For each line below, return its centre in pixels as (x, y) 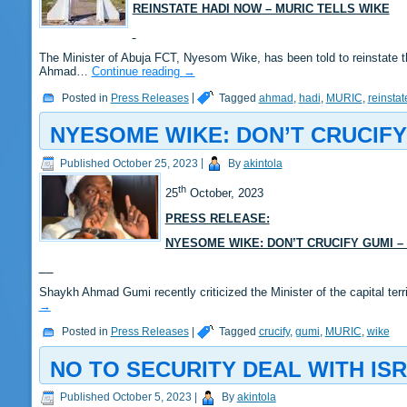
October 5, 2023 (152, 397)
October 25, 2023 (155, 163)
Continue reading (137, 72)
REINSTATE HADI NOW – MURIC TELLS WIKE (261, 9)
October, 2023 (224, 194)
